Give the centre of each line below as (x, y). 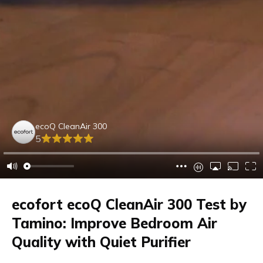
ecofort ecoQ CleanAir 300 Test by (129, 204)
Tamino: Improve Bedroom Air (114, 223)
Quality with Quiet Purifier (101, 242)
